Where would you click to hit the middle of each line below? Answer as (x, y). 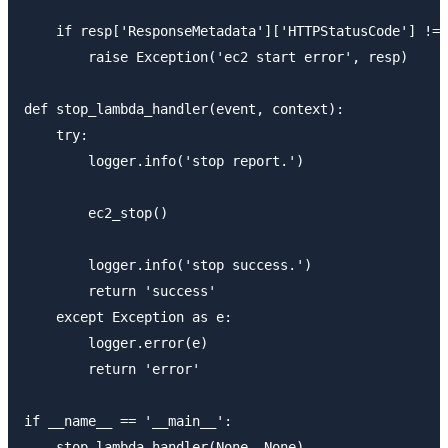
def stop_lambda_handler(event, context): (184, 109)
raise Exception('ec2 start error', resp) (216, 57)
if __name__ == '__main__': (128, 421)
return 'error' (112, 369)
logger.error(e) (116, 343)
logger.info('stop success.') (168, 265)
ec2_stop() (96, 213)
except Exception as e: (128, 317)
